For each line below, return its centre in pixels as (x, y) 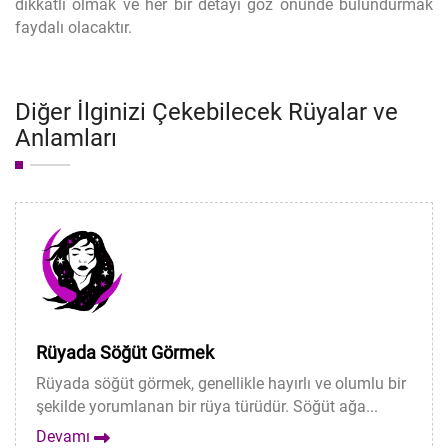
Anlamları (66, 138)
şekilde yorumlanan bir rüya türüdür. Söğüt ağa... (207, 406)
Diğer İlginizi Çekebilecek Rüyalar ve (206, 112)
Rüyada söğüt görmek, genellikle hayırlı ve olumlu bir (221, 383)
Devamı (65, 436)
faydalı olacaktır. (73, 27)
